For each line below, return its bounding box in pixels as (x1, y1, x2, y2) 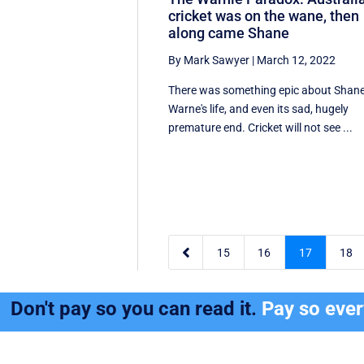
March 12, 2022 (257, 53, 336, 67)
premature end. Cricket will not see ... (168, 120, 353, 134)
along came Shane (168, 24, 290, 41)
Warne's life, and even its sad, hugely (168, 102, 349, 115)
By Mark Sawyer (168, 53, 250, 67)
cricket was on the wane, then (168, 6, 360, 24)
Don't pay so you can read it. (11, 297, 262, 321)
